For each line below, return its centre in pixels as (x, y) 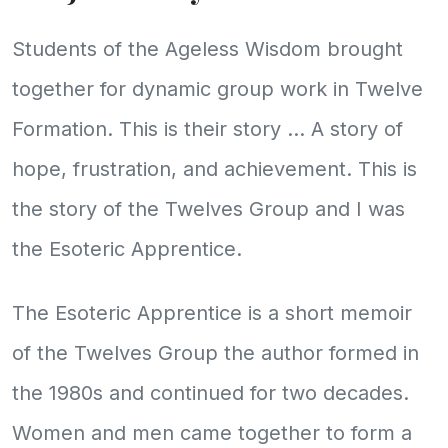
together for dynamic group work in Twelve (217, 88)
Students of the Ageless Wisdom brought (207, 48)
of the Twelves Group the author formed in (215, 352)
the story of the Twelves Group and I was (208, 208)
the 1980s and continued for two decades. (210, 392)
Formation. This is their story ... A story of (207, 128)
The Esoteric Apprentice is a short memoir (212, 312)
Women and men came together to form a (212, 432)
